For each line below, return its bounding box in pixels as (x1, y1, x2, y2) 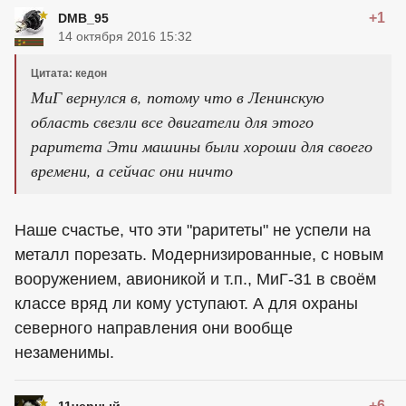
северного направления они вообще (14, 318, 293, 337)
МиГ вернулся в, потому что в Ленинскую (31, 85, 324, 108)
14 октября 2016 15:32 (58, 28, 192, 43)
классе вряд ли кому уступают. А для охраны (14, 294, 358, 313)
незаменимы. (14, 343, 114, 362)
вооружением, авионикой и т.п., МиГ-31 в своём (14, 269, 376, 288)
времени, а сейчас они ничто (31, 159, 233, 181)
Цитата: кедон (31, 66, 107, 80)
